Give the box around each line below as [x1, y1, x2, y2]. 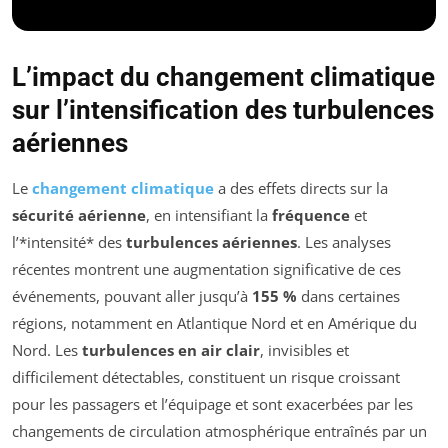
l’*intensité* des [12, 231, 126, 252]
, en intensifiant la [146, 204, 272, 225]
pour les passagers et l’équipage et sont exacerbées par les [12, 393, 413, 414]
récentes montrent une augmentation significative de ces [12, 258, 401, 279]
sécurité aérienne [12, 204, 146, 225]
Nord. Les [12, 339, 82, 360]
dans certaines [297, 285, 400, 306]
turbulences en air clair [82, 339, 260, 360]
